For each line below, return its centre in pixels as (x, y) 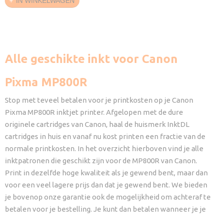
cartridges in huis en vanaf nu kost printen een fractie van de (105, 136)
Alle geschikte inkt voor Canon (91, 59)
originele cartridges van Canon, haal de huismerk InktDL (97, 124)
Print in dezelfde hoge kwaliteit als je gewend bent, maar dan (106, 173)
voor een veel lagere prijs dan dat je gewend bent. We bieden (106, 185)
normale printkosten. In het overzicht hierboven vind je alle (104, 148)
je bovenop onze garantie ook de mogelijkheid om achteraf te (108, 197)
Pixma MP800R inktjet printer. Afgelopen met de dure (94, 112)
